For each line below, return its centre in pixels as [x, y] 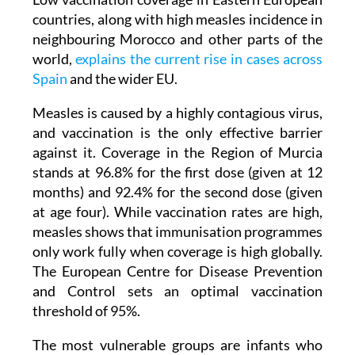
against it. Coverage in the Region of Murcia [177, 123]
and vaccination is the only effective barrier [177, 103]
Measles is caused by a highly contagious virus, [177, 84]
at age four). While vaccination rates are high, [177, 183]
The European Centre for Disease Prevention [177, 242]
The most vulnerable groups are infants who [177, 316]
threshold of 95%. [86, 282]
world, [54, 30]
